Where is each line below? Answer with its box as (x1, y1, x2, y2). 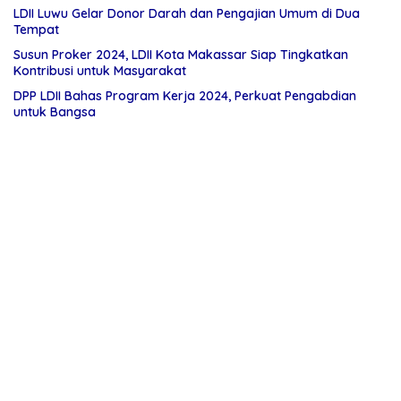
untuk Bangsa (13, 104, 96, 121)
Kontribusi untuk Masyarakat (13, 63, 186, 80)
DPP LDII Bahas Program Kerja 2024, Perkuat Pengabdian (13, 88, 356, 105)
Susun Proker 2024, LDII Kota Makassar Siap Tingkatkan (13, 47, 348, 64)
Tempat (13, 21, 59, 38)
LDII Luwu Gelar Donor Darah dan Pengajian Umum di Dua (13, 5, 360, 22)
